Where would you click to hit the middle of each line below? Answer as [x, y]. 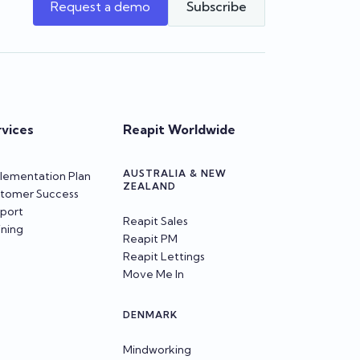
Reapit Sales [156, 221]
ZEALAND [149, 186]
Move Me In [154, 274]
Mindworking [157, 349]
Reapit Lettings [164, 256]
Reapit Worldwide [180, 129]
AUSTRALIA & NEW [175, 173]
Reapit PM [151, 238]
